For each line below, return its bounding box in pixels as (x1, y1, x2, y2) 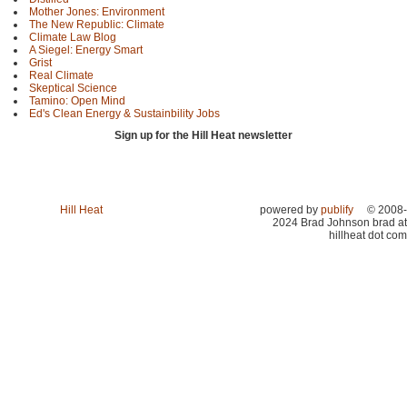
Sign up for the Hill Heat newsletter (114, 129, 293, 143)
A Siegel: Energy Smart (29, 44, 143, 57)
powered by (260, 203, 321, 216)
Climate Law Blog (29, 31, 116, 45)
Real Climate (29, 69, 94, 83)
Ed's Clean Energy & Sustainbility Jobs (29, 107, 220, 121)
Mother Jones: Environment (29, 5, 164, 19)
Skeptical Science (29, 82, 117, 95)
